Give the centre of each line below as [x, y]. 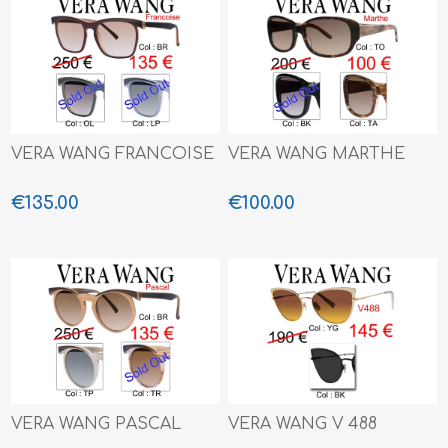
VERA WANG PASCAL [96, 423]
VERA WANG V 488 [303, 423]
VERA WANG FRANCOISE [113, 153]
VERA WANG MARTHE [317, 153]
